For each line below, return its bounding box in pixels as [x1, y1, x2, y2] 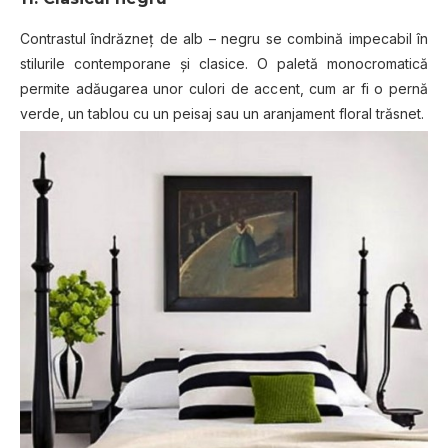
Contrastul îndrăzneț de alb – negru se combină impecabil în [20, 29, 428, 47]
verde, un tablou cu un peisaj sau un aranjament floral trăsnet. [20, 104, 424, 122]
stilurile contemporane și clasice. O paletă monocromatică [20, 54, 428, 72]
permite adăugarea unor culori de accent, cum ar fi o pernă [20, 79, 428, 97]
